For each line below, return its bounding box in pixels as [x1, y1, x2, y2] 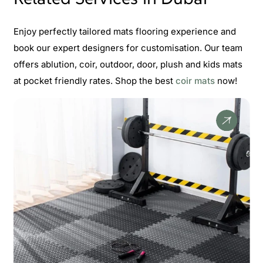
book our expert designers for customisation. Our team [13, 42, 242, 53]
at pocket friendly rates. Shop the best [13, 75, 176, 86]
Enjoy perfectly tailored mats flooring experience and [13, 25, 236, 37]
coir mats [175, 75, 217, 86]
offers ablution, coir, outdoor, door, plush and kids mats [13, 58, 245, 70]
